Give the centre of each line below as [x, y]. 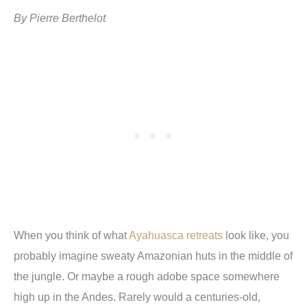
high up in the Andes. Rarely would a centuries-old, [137, 296]
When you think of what [71, 235]
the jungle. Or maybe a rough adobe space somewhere [147, 276]
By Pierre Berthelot [60, 18]
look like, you [256, 235]
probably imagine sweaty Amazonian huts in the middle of [153, 255]
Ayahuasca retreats [176, 235]
